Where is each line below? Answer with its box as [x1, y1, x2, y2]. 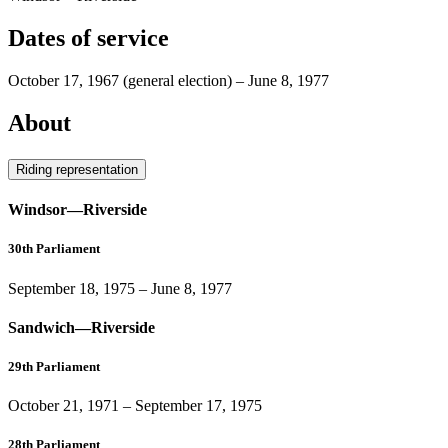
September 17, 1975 [135, 397, 262, 415]
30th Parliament [8, 241, 100, 257]
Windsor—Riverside [8, 201, 147, 219]
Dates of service [8, 25, 169, 52]
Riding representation [16, 161, 138, 177]
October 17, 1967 [8, 72, 119, 90]
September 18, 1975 [8, 279, 135, 297]
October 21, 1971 [8, 397, 119, 415]
